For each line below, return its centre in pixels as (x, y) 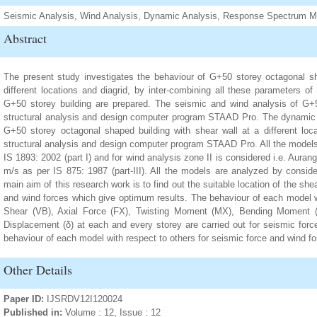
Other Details (38, 270)
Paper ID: (25, 299)
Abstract (25, 38)
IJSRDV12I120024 (85, 299)
